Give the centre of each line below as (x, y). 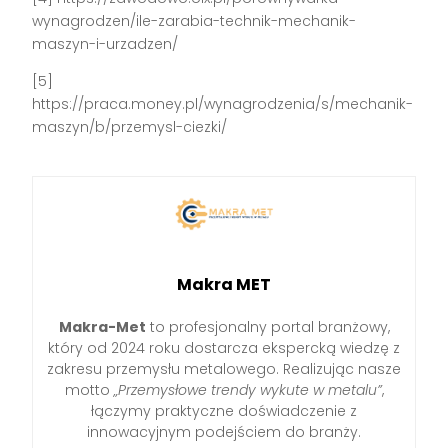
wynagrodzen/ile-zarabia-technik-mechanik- (194, 21)
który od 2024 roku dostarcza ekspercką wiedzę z (224, 348)
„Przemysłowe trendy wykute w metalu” (247, 390)
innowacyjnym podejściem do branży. (224, 432)
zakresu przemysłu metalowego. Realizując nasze (224, 369)
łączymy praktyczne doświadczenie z (224, 411)
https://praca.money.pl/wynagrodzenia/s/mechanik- (223, 104)
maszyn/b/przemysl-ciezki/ (130, 127)
